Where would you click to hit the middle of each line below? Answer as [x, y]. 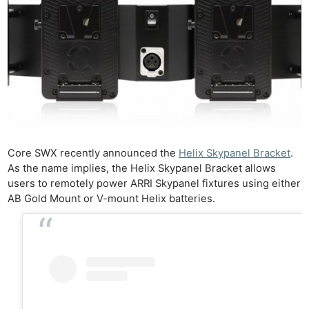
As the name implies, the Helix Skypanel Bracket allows [142, 169]
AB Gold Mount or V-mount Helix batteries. [112, 199]
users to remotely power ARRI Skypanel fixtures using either [154, 184]
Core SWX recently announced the [93, 153]
